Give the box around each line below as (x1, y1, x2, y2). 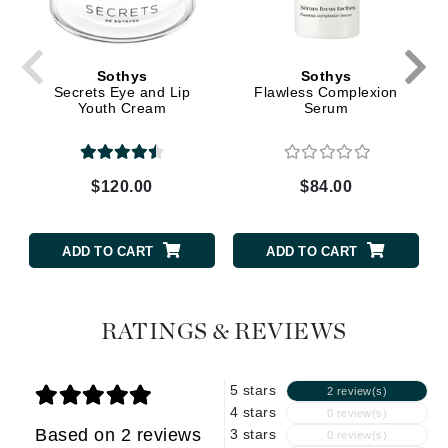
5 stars (229, 382, 276, 399)
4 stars (229, 404, 276, 421)
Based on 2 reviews (35, 425, 201, 446)
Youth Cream (77, 99, 167, 116)
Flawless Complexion (254, 83, 398, 100)
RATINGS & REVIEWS (101, 321, 347, 345)
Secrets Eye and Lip (53, 83, 191, 100)
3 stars (229, 426, 276, 443)
